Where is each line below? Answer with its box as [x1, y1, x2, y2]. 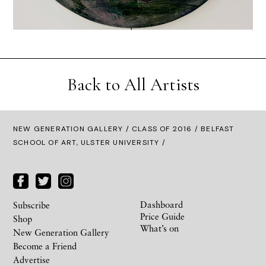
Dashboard [140, 199, 183, 210]
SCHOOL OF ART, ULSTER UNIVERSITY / [13, 137, 166, 147]
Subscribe [13, 199, 50, 211]
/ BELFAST [192, 123, 235, 134]
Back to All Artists [66, 73, 199, 96]
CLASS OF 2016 [132, 123, 192, 134]
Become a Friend [13, 240, 77, 252]
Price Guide [140, 211, 185, 222]
